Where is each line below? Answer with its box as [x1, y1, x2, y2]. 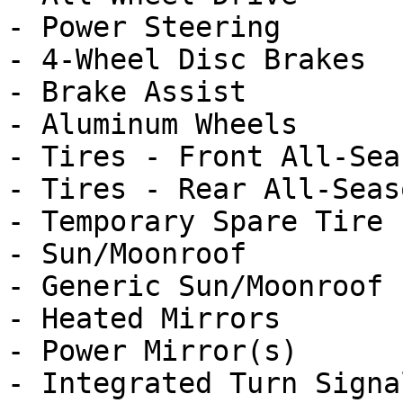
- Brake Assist [7, 76, 246, 108]
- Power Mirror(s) [7, 335, 298, 367]
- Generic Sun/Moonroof [7, 270, 383, 302]
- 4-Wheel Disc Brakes [7, 43, 366, 76]
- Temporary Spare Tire [7, 205, 383, 237]
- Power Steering [7, 11, 281, 43]
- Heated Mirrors [7, 302, 281, 335]
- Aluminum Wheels [7, 108, 298, 140]
